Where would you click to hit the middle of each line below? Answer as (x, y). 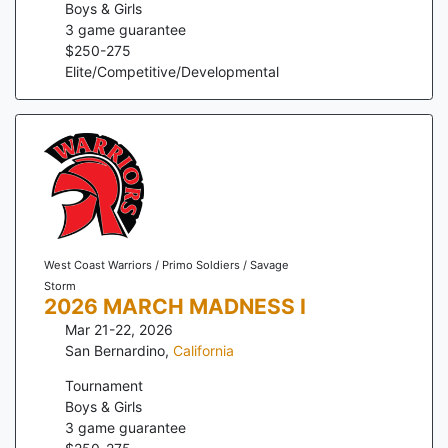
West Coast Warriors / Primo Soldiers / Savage (166, 265)
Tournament (104, 386)
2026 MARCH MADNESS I (174, 307)
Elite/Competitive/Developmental (172, 71)
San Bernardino (115, 351)
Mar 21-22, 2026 (119, 330)
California (203, 351)
